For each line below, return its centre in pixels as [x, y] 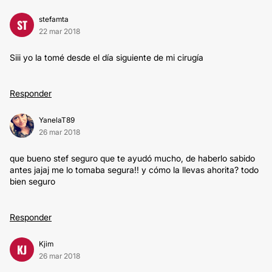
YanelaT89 [57, 120]
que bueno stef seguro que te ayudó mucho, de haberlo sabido [132, 158]
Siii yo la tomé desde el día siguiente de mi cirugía [107, 57]
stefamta [54, 19]
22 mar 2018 [59, 31]
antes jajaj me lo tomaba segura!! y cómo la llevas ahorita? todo [134, 170]
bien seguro [32, 181]
